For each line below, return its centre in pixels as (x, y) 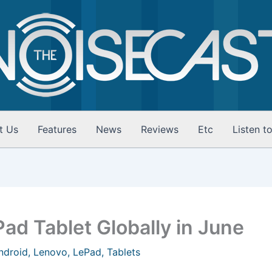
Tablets (124, 252)
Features (57, 129)
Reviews (160, 129)
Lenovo (50, 252)
